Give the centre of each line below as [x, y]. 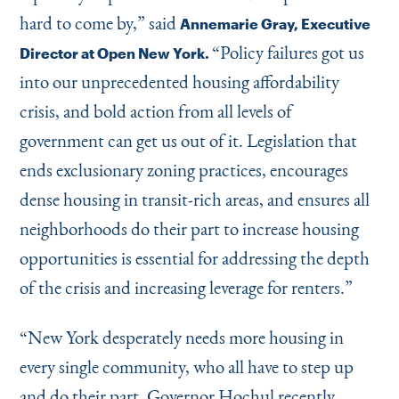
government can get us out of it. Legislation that [188, 140]
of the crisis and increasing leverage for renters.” [186, 287]
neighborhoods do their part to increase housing [189, 228]
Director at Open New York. [115, 53]
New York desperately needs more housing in [185, 337]
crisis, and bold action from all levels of [155, 111]
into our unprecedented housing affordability [179, 81]
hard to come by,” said [99, 23]
